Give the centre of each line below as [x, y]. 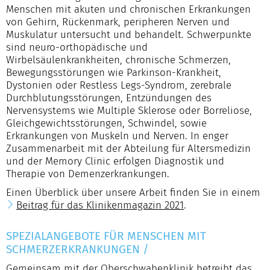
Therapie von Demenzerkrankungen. [88, 174]
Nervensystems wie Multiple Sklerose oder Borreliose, [129, 110]
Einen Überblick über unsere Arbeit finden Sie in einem [133, 192]
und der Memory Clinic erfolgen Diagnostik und [115, 161]
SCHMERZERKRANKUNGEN [74, 249]
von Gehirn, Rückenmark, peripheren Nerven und [118, 22]
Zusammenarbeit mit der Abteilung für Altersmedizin [128, 148]
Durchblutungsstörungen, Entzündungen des [109, 98]
